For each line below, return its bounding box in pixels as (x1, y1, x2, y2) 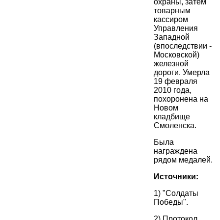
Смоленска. (154, 121, 196, 130)
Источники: (154, 172, 198, 181)
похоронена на (154, 95, 208, 104)
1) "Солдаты (154, 189, 198, 198)
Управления (154, 24, 198, 33)
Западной (154, 33, 190, 42)
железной (154, 59, 189, 68)
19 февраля (154, 77, 197, 86)
